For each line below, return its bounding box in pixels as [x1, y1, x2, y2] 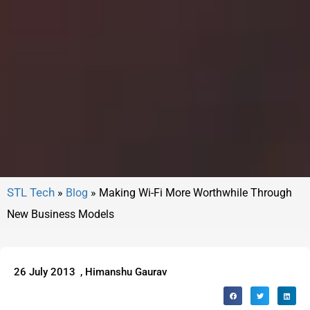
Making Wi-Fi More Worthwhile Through [99, 185, 292, 199]
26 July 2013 [14, 265, 75, 278]
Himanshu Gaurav [82, 265, 167, 278]
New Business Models [7, 207, 114, 221]
